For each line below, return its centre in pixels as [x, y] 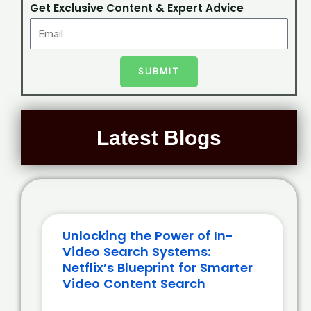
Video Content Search [134, 284]
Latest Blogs [159, 138]
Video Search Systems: [136, 252]
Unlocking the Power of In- [148, 236]
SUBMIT [159, 72]
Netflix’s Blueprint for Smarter [158, 268]
